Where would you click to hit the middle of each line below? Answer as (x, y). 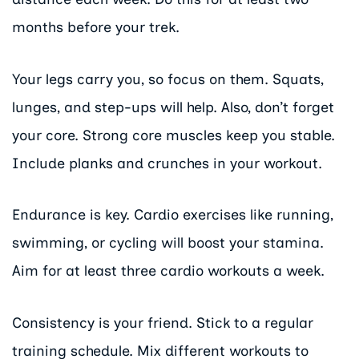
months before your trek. (96, 28)
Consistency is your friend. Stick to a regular (163, 323)
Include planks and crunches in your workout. (167, 163)
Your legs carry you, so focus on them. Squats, (168, 79)
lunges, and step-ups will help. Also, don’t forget (173, 107)
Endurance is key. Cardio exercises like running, (173, 215)
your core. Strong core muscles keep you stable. (173, 135)
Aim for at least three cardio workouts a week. (168, 271)
